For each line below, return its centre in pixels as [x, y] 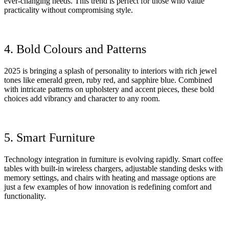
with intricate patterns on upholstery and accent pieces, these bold [109, 89]
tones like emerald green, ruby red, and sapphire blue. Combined [108, 80]
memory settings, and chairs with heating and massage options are [110, 177]
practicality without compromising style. [68, 10]
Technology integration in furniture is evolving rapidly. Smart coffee [113, 159]
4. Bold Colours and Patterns [75, 49]
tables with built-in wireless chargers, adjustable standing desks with [113, 168]
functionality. [25, 196]
